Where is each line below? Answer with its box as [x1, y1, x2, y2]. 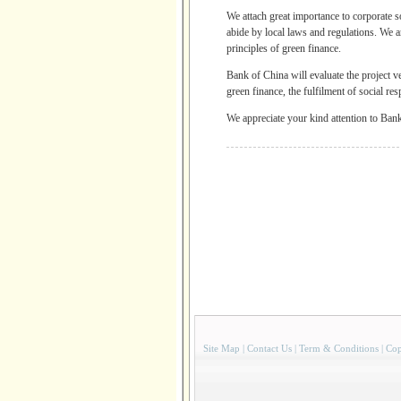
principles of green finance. [226, 42, 341, 55]
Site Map [203, 343, 240, 354]
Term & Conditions [299, 343, 379, 354]
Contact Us [247, 343, 292, 354]
